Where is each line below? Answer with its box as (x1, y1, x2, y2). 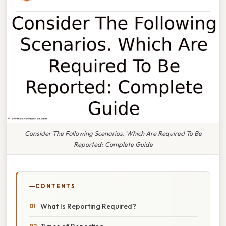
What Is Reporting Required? (40, 201, 136, 211)
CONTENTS (35, 182, 76, 190)
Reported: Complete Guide (73, 140, 153, 148)
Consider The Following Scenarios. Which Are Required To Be (24, 129, 202, 137)
